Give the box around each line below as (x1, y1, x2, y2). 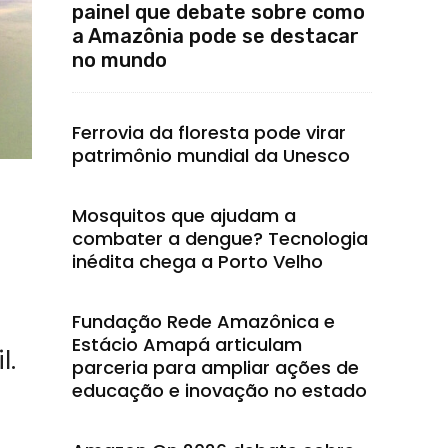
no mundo (72, 48, 167, 72)
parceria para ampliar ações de (72, 355, 359, 380)
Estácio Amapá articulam (72, 332, 302, 357)
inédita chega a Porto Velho (72, 249, 323, 274)
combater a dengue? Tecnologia (72, 226, 368, 251)
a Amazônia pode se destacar (72, 24, 359, 48)
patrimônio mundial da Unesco (72, 143, 350, 168)
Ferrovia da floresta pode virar (72, 120, 346, 145)
